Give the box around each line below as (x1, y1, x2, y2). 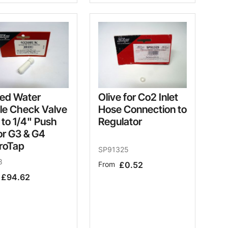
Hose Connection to (98, 103, 187, 116)
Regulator (98, 116, 142, 128)
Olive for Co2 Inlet (98, 91, 178, 104)
